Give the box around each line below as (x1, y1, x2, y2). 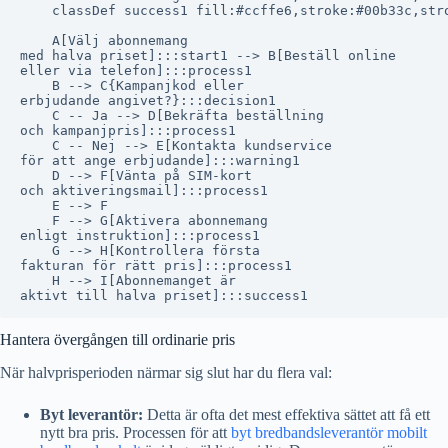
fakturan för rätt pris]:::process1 (20, 257, 292, 273)
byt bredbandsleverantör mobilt (231, 423, 427, 441)
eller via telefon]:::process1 (20, 62, 252, 78)
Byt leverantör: (40, 405, 143, 423)
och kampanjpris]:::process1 (20, 122, 236, 138)
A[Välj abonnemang (20, 32, 188, 48)
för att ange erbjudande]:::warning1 (20, 152, 300, 168)
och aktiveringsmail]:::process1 (20, 182, 268, 198)
